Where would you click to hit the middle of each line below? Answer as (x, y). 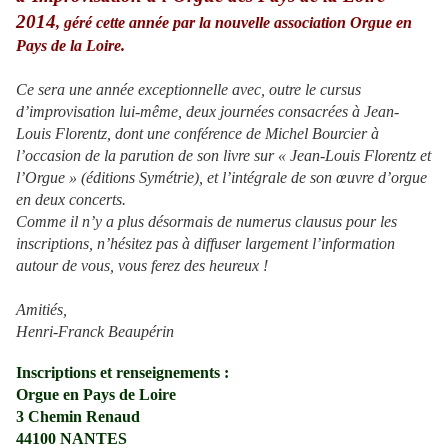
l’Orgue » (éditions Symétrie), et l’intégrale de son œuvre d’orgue (221, 178)
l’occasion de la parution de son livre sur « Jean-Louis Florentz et (223, 156)
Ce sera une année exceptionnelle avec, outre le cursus (188, 90)
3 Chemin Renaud (78, 417)
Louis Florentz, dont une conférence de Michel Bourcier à (197, 134)
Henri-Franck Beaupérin (95, 332)
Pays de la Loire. (70, 46)
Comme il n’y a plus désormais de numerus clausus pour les (206, 222)
